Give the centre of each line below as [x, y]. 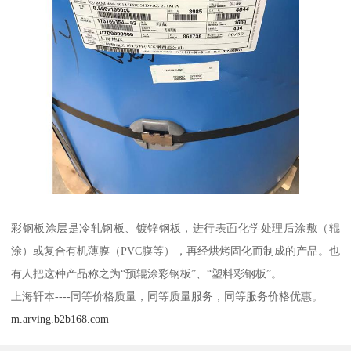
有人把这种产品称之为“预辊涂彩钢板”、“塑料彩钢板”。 [147, 274]
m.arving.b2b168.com [60, 319]
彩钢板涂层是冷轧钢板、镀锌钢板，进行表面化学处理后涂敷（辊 [175, 228]
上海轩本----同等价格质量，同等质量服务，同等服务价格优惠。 [167, 297]
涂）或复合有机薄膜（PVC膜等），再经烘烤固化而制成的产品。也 [175, 251]
